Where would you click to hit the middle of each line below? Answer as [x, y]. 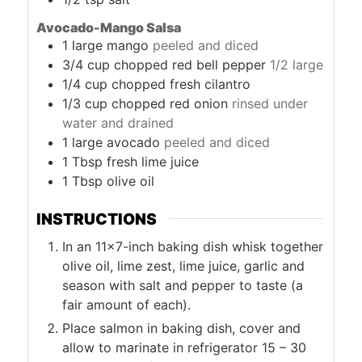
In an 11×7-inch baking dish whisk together [193, 246]
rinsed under [270, 103]
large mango [111, 45]
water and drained [118, 122]
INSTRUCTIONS [97, 219]
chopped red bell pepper [190, 64]
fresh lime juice [153, 161]
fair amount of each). [127, 304]
